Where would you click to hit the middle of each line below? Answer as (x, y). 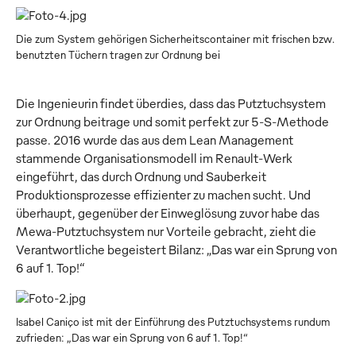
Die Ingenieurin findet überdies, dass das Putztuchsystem (171, 104)
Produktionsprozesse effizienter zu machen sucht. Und (163, 195)
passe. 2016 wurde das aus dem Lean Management (155, 140)
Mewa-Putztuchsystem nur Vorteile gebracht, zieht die (166, 232)
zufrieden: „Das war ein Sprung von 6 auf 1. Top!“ (132, 338)
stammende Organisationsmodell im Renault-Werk (154, 159)
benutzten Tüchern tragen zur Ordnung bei (118, 55)
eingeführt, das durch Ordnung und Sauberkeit (141, 177)
